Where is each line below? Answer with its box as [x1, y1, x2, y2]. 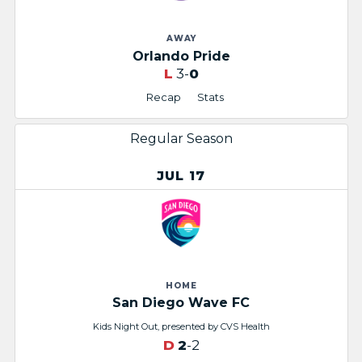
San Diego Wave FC [112, 295, 250, 311]
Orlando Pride [132, 48, 230, 64]
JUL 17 [156, 167, 206, 183]
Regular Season [129, 130, 233, 146]
